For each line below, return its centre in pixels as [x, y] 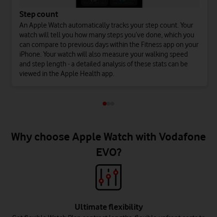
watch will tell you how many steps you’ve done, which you [107, 35]
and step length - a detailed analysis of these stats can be [104, 64]
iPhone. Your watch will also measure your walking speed [104, 54]
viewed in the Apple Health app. [67, 74]
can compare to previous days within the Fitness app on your [109, 45]
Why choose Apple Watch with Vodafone [108, 137]
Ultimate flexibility [108, 207]
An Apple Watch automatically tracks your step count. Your [106, 25]
